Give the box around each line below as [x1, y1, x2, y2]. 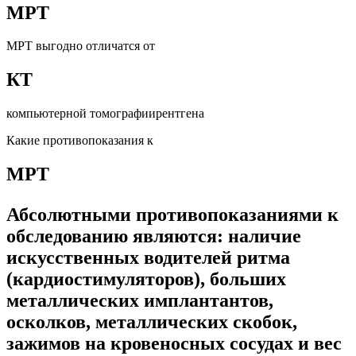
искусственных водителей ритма [6, 247, 290, 269]
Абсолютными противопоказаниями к [6, 204, 339, 226]
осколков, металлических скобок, [6, 311, 297, 333]
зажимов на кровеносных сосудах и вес [6, 333, 342, 354]
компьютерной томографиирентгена [6, 106, 204, 121]
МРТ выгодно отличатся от [6, 39, 155, 53]
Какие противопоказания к [6, 133, 153, 148]
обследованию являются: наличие [6, 226, 301, 247]
